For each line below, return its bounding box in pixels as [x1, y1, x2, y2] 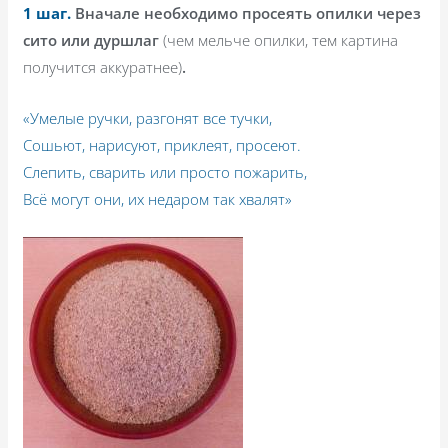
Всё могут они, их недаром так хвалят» [23, 188, 293, 209]
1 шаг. [23, 2, 76, 23]
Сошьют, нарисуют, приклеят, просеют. [23, 134, 302, 155]
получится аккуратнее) [23, 56, 183, 77]
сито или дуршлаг [23, 29, 164, 50]
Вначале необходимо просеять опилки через [75, 2, 422, 23]
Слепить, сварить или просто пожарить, [23, 161, 308, 182]
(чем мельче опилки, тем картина [163, 29, 399, 50]
